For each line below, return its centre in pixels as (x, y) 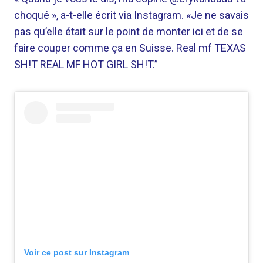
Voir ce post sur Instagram (77, 253)
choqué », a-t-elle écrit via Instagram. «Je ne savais (131, 15)
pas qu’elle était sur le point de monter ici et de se (129, 31)
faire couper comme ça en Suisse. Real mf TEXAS (130, 48)
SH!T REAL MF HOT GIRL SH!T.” (86, 64)
